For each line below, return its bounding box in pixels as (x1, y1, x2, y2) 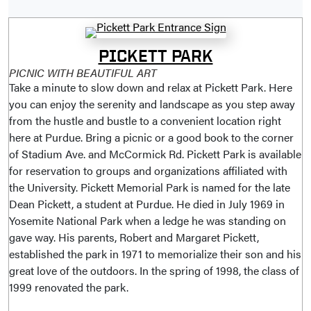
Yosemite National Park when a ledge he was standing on (9, 212, 286, 228)
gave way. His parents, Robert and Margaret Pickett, (9, 228, 259, 245)
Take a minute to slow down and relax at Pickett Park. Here (9, 78, 292, 95)
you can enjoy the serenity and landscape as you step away (9, 95, 295, 112)
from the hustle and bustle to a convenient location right (9, 112, 281, 128)
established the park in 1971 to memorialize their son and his (9, 245, 301, 262)
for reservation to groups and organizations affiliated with (9, 162, 287, 178)
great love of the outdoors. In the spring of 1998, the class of (9, 262, 299, 278)
